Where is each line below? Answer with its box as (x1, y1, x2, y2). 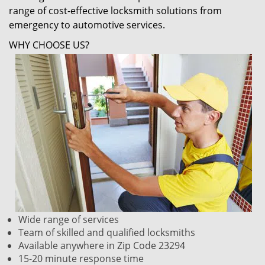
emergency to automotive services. (9, 18, 167, 31)
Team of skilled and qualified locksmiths (18, 226, 195, 239)
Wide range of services (18, 213, 119, 226)
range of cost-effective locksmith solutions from (9, 4, 222, 17)
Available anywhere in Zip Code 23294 (18, 239, 185, 252)
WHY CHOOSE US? (9, 38, 89, 51)
